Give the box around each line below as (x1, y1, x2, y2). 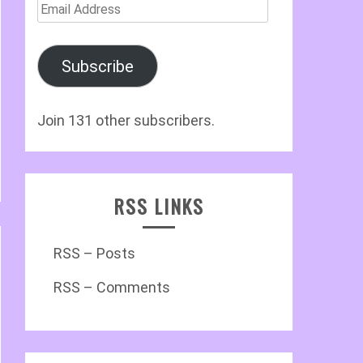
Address (36, 20, 92, 37)
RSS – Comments (53, 279, 170, 296)
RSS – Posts (53, 245, 135, 262)
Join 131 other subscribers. (37, 112, 215, 129)
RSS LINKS (113, 191, 204, 220)
